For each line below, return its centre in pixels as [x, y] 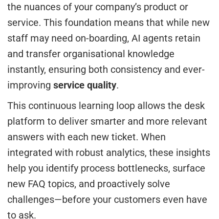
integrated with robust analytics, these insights [109, 153]
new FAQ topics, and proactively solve [89, 184]
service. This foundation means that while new [109, 23]
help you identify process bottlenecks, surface [106, 168]
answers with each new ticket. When [87, 137]
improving [30, 85]
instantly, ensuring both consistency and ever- [106, 70]
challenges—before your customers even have [107, 200]
